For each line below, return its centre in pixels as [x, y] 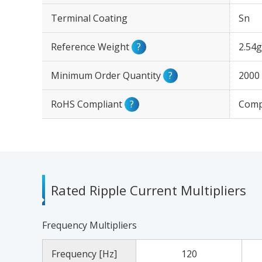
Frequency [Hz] [84, 254]
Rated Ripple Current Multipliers [149, 190]
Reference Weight [91, 47]
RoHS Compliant [88, 104]
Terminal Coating [89, 18]
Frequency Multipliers [89, 225]
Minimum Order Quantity [107, 75]
